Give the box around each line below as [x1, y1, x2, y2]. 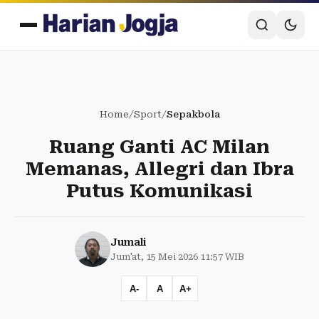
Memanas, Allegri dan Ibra [25, 158, 294, 179]
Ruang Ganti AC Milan [49, 136, 270, 157]
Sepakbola [166, 109, 220, 120]
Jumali [110, 236, 146, 248]
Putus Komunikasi [66, 180, 253, 202]
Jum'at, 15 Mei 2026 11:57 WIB [110, 251, 244, 262]
